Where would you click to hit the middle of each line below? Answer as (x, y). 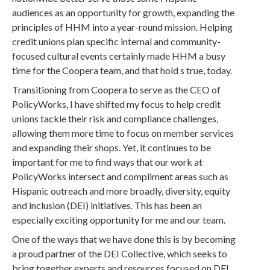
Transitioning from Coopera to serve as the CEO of (117, 89)
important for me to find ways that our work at (108, 162)
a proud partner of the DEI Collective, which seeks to (120, 253)
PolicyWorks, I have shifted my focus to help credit (117, 104)
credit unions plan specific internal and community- (117, 41)
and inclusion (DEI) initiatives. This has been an (107, 205)
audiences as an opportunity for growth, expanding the (124, 12)
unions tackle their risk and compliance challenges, (115, 118)
